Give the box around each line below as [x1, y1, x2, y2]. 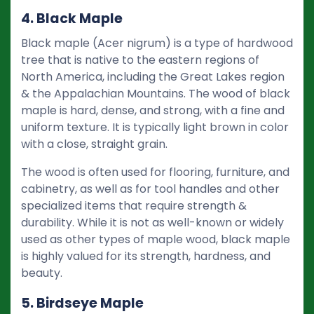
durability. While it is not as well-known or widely [21, 214, 284, 231]
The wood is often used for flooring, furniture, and [21, 163, 289, 180]
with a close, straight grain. [21, 135, 168, 152]
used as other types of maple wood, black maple [21, 231, 290, 247]
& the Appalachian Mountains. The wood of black [21, 85, 290, 102]
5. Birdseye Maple [21, 293, 144, 313]
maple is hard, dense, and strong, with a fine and [21, 102, 285, 118]
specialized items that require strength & [21, 197, 247, 214]
